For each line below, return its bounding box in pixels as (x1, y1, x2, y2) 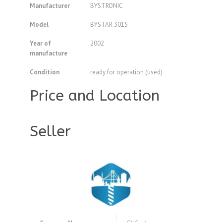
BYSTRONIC (90, 1, 123, 10)
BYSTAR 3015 (90, 20, 128, 29)
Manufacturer (30, 1, 70, 10)
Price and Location (30, 87, 160, 105)
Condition (30, 68, 59, 77)
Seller (30, 122, 71, 141)
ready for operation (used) (90, 68, 163, 77)
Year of (30, 39, 51, 48)
